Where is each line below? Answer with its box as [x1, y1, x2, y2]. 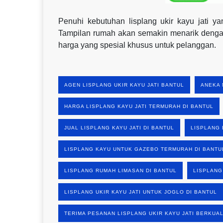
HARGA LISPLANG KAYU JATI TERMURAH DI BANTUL [64, 103, 214, 109]
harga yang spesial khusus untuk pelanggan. [58, 40, 216, 49]
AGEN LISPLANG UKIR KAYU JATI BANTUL [64, 82, 184, 88]
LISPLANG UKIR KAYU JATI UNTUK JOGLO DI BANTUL [64, 189, 217, 195]
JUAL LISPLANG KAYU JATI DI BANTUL [64, 124, 174, 130]
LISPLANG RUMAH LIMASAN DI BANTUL [64, 167, 177, 173]
